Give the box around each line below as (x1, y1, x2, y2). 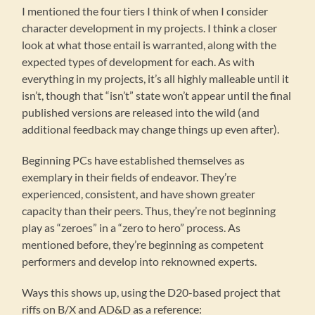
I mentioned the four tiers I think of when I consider (22, 4, 269, 18)
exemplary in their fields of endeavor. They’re (22, 170, 237, 184)
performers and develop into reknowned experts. (22, 255, 257, 269)
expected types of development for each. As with (22, 55, 255, 69)
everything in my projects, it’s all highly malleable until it (22, 72, 290, 86)
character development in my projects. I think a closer (22, 21, 278, 35)
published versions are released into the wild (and (22, 105, 260, 120)
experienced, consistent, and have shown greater (22, 187, 256, 201)
